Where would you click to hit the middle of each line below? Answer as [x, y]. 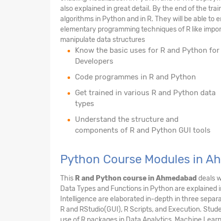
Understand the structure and [127, 119]
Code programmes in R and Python [135, 77]
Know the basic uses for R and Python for [147, 50]
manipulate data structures [103, 39]
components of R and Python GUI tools [143, 130]
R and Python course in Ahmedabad [137, 178]
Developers [94, 61]
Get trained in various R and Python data [145, 92]
